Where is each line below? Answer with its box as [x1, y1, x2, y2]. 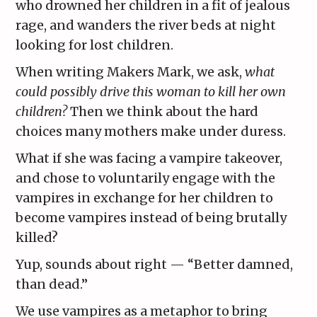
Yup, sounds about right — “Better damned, [16, 256, 294, 273]
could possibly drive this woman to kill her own [16, 83, 287, 100]
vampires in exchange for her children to [16, 190, 274, 207]
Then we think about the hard [70, 103, 259, 120]
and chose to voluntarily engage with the [16, 170, 276, 187]
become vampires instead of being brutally [16, 209, 287, 226]
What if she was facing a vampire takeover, [16, 150, 283, 167]
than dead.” [16, 276, 88, 293]
